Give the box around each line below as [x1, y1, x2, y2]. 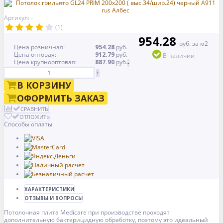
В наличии [162, 51, 195, 60]
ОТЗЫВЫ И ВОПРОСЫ [24, 195, 83, 202]
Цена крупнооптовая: [14, 58, 77, 67]
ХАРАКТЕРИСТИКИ [24, 186, 74, 193]
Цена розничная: [14, 43, 65, 52]
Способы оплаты [4, 120, 52, 129]
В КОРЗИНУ [17, 79, 71, 92]
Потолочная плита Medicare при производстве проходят [4, 208, 170, 217]
